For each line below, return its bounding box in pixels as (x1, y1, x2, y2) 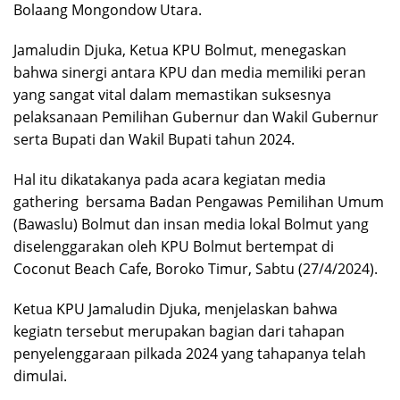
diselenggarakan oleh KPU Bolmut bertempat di (13, 237, 334, 257)
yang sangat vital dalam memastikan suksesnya (13, 85, 331, 105)
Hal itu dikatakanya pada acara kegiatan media (13, 170, 326, 190)
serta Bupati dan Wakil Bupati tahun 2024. (13, 129, 295, 150)
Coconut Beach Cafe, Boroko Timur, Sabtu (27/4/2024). (13, 259, 378, 279)
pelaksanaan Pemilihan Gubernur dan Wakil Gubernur (13, 107, 379, 128)
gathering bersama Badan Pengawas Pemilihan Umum (13, 192, 384, 212)
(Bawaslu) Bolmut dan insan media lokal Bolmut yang (13, 214, 369, 235)
